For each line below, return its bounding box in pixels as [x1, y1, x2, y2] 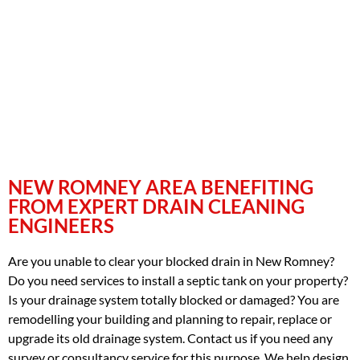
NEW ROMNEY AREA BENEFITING [8, 174, 313, 198]
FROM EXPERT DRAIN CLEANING [8, 194, 305, 218]
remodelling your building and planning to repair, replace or [8, 310, 332, 326]
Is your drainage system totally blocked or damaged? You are [8, 291, 339, 307]
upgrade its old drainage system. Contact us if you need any [8, 329, 333, 346]
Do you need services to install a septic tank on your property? [8, 272, 348, 288]
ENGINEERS [8, 213, 114, 237]
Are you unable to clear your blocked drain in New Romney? [8, 252, 334, 268]
